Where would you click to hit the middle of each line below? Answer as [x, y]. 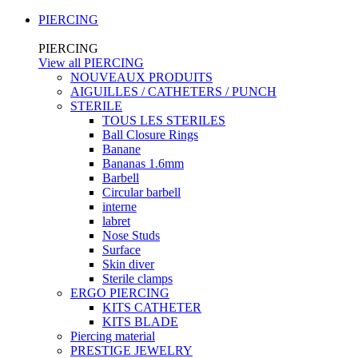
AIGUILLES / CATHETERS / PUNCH [173, 91]
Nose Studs [131, 235]
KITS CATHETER [152, 307]
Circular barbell [141, 192]
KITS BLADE [140, 322]
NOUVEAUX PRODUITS [141, 77]
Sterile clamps [137, 278]
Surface [121, 250]
